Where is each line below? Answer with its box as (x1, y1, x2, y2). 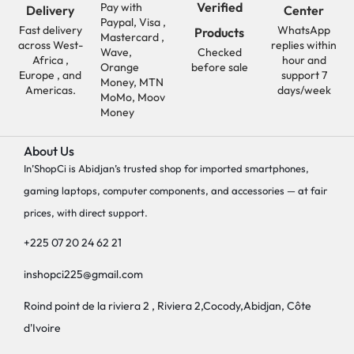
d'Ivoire (24, 321, 61, 335)
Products (194, 24, 244, 40)
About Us (24, 143, 74, 159)
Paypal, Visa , (100, 15, 166, 29)
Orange (100, 60, 139, 74)
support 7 (281, 67, 327, 82)
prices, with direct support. (24, 206, 148, 219)
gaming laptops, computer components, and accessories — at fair (24, 184, 327, 197)
